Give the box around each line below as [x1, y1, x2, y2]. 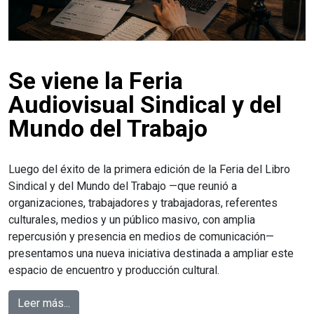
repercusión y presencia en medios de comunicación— [8, 230, 274, 244]
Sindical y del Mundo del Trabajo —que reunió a [8, 179, 237, 193]
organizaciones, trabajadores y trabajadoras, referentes [8, 196, 278, 210]
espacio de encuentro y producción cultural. [8, 264, 219, 278]
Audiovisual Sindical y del [8, 90, 282, 119]
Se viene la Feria [8, 67, 183, 95]
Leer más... [18, 296, 70, 310]
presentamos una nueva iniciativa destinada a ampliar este [8, 247, 294, 261]
